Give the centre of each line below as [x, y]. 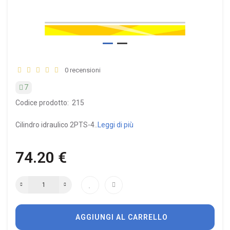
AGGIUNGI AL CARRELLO [122, 217]
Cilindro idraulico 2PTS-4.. [56, 124]
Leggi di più [116, 124]
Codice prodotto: [42, 102]
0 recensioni [81, 70]
